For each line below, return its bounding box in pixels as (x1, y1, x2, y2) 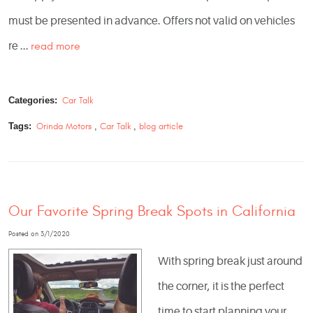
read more (31, 40, 80, 53)
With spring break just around (158, 255, 303, 268)
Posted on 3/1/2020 (8, 229, 70, 238)
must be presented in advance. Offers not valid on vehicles (8, 15, 295, 28)
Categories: (8, 94, 57, 105)
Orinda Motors (36, 120, 92, 132)
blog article (138, 120, 183, 132)
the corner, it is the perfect (158, 280, 285, 293)
